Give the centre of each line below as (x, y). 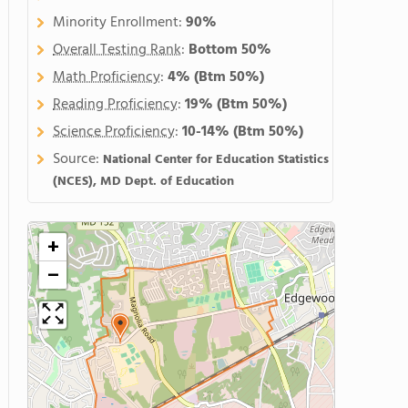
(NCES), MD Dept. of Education (143, 182)
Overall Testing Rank (117, 50)
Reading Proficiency (115, 105)
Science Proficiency (114, 132)
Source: (78, 159)
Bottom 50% (230, 50)
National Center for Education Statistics (216, 160)
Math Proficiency (107, 77)
